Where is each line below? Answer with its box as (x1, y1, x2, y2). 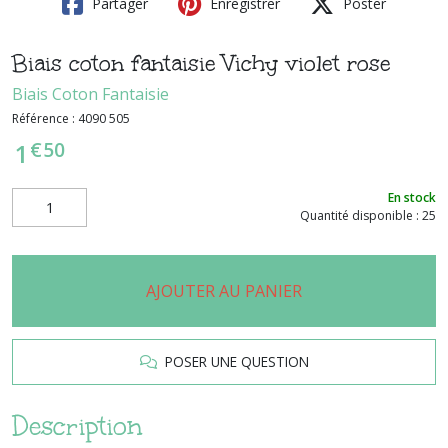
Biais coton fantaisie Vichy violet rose (12, 48, 391, 78)
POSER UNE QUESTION (156, 351, 309, 371)
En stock (388, 189, 436, 207)
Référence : (12, 109, 78, 127)
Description (12, 408, 142, 443)
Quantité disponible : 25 (300, 207, 436, 225)
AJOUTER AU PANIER (146, 279, 302, 302)
